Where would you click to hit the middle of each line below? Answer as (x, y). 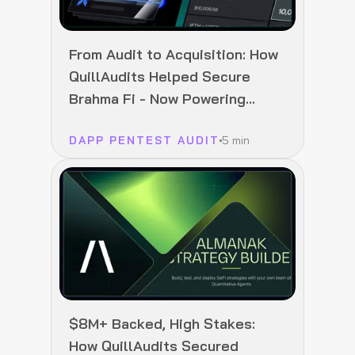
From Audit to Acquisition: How (174, 54)
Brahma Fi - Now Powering (157, 98)
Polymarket (108, 120)
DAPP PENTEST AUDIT (144, 140)
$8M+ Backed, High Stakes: (162, 323)
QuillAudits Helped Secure (160, 76)
